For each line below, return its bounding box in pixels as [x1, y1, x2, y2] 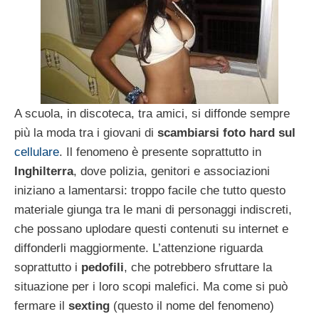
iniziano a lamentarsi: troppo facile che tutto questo [14, 183, 286, 197]
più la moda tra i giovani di [14, 125, 157, 140]
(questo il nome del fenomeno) [110, 298, 274, 313]
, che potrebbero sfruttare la [124, 260, 272, 274]
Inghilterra [14, 164, 73, 178]
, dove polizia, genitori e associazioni [73, 164, 270, 178]
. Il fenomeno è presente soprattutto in [59, 145, 261, 159]
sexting [68, 298, 110, 313]
